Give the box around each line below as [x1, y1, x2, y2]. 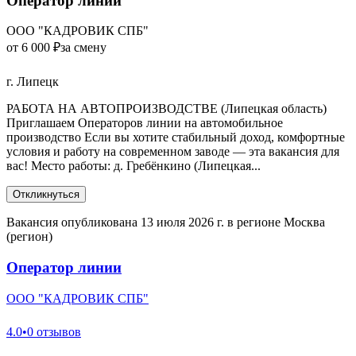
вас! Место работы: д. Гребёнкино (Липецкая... [6, 159, 261, 173]
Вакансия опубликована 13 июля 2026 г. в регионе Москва [6, 215, 325, 230]
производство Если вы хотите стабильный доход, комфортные [6, 130, 345, 145]
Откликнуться [13, 188, 79, 201]
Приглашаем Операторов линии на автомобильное [6, 116, 283, 130]
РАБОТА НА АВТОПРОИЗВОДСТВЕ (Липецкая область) [6, 102, 327, 116]
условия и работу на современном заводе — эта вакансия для [6, 145, 339, 159]
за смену [60, 41, 106, 55]
